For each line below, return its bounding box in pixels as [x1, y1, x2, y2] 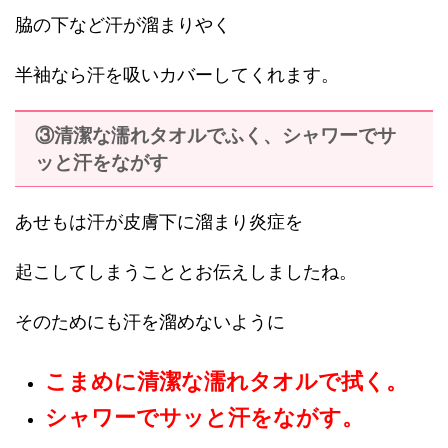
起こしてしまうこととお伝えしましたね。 [15, 261, 357, 282]
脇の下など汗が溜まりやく [15, 14, 231, 35]
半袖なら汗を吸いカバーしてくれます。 [15, 64, 339, 85]
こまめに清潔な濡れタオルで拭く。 [45, 368, 408, 394]
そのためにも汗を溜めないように [15, 311, 285, 332]
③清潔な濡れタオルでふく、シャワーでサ [35, 124, 396, 146]
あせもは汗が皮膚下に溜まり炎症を [15, 211, 303, 232]
